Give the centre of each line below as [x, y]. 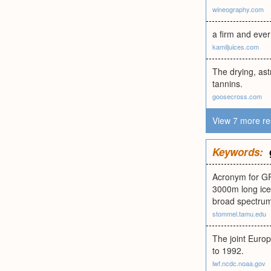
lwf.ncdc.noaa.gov [239, 263]
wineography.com [238, 9]
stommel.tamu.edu [239, 214]
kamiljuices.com [236, 47]
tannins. [227, 83]
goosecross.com [237, 96]
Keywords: [238, 152]
